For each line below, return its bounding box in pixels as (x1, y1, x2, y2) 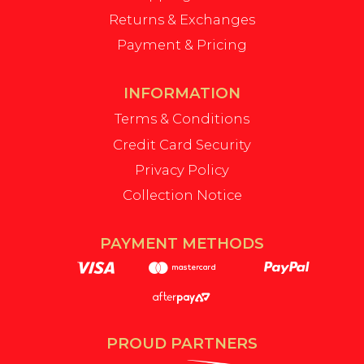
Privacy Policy (135, 161, 229, 178)
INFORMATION (123, 84, 240, 103)
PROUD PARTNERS (106, 333, 258, 353)
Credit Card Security (113, 136, 251, 153)
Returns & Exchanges (109, 11, 255, 28)
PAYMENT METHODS (100, 233, 264, 253)
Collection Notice (122, 186, 242, 203)
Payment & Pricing (117, 37, 247, 54)
